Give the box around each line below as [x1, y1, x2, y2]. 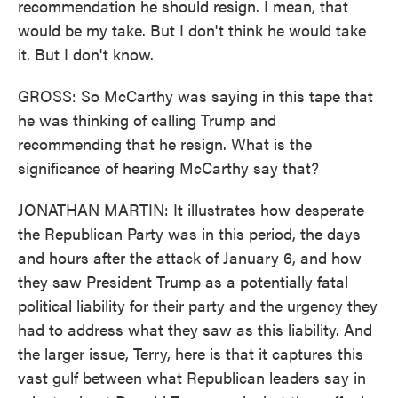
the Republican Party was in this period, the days [18, 222, 361, 244]
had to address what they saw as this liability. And [18, 318, 372, 340]
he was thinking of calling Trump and [18, 108, 276, 131]
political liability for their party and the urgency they [18, 294, 378, 316]
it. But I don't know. [18, 43, 154, 65]
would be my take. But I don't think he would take [18, 19, 366, 41]
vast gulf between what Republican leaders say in [18, 366, 366, 388]
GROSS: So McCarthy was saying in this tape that [18, 84, 373, 107]
